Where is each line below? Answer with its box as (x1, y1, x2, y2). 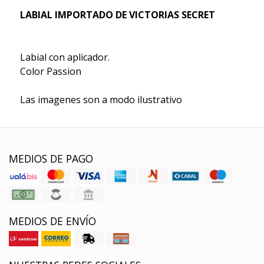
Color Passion (19, 65, 81, 78)
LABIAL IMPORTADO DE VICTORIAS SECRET (19, 8, 215, 22)
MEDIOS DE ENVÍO (9, 214, 96, 229)
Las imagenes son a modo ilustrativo (19, 93, 182, 107)
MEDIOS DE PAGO (9, 151, 93, 166)
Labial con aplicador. (19, 51, 110, 64)
